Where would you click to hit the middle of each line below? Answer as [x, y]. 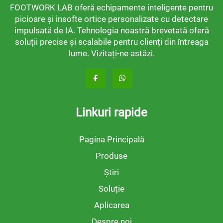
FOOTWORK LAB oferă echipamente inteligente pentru [111, 7]
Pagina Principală [111, 139]
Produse [111, 156]
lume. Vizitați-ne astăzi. [111, 53]
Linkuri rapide [111, 112]
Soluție [111, 189]
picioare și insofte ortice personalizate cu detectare [111, 19]
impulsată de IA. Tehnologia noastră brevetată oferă [111, 30]
